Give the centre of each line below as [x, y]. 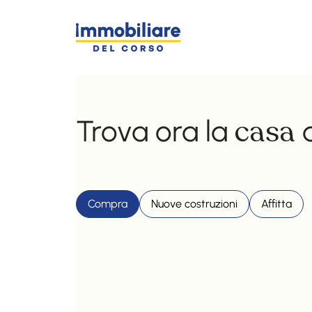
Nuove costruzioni [195, 203]
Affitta [277, 203]
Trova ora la [156, 131]
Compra [108, 203]
